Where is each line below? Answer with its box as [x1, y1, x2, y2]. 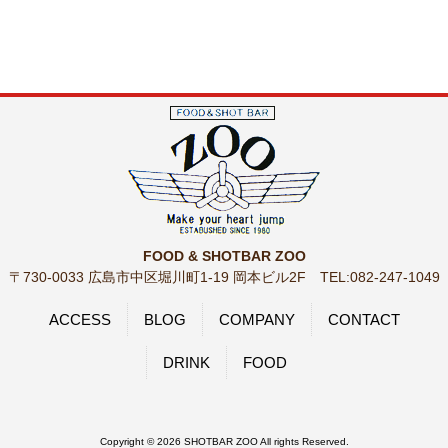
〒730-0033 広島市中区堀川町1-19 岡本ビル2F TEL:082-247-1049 [8, 268, 440, 285]
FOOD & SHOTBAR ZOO [142, 247, 306, 264]
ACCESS [48, 310, 111, 328]
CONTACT [327, 310, 400, 328]
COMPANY [218, 310, 295, 328]
